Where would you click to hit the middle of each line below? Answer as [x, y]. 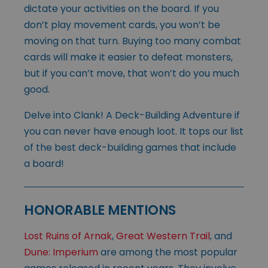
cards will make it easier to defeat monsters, [128, 57]
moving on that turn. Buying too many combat [133, 41]
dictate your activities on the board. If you [121, 8]
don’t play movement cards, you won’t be [122, 25]
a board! [44, 163]
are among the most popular [168, 252]
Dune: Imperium [61, 252]
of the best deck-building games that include [130, 147]
